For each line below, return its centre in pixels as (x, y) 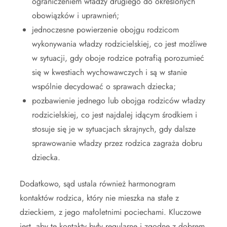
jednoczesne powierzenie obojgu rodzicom (105, 30)
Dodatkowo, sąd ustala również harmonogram (98, 184)
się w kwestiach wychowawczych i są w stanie (109, 72)
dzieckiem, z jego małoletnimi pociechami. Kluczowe (110, 212)
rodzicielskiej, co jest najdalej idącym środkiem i (115, 115)
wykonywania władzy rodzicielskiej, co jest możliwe (119, 44)
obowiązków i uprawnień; (75, 16)
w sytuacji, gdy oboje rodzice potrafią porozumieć (118, 58)
